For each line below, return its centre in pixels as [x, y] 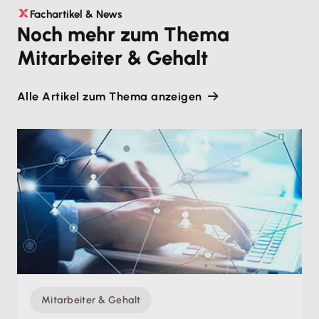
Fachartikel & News [76, 14]
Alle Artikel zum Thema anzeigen [110, 96]
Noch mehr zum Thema [123, 34]
